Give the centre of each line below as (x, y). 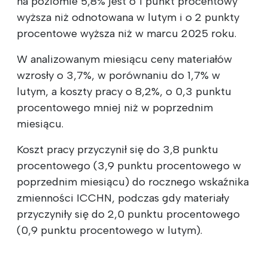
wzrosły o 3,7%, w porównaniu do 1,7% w (118, 75)
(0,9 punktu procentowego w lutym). (109, 230)
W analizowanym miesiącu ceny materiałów (124, 59)
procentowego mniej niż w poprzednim (115, 107)
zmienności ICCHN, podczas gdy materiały (123, 198)
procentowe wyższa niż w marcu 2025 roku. (127, 33)
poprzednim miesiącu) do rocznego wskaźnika (133, 182)
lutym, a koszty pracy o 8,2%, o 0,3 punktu (124, 91)
